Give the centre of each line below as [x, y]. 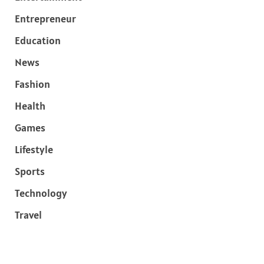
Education [38, 41]
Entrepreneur [45, 19]
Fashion [32, 84]
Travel [28, 215]
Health [30, 106]
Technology [41, 193]
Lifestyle [34, 150]
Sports [30, 171]
